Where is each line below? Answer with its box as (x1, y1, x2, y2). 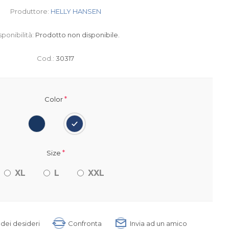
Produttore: (10, 7, 49, 15)
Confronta (67, 219, 102, 227)
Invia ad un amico (129, 219, 187, 227)
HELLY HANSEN (50, 7, 101, 15)
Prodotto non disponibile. (35, 31, 120, 39)
